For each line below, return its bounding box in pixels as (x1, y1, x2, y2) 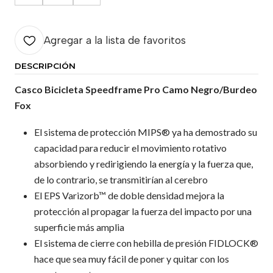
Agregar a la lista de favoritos (44, 34, 186, 46)
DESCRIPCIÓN (15, 61, 76, 71)
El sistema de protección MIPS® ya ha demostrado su (34, 126, 257, 138)
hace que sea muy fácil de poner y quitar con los (34, 253, 229, 264)
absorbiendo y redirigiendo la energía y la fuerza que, (34, 158, 253, 169)
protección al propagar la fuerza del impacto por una (34, 205, 252, 217)
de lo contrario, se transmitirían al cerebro (34, 174, 208, 185)
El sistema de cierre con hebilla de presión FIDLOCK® (34, 237, 258, 249)
